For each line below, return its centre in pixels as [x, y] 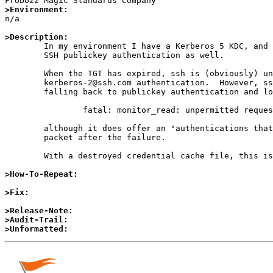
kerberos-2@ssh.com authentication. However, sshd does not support [24, 83]
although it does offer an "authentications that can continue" [24, 129]
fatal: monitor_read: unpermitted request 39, [44, 110]
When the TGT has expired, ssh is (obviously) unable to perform [24, 74]
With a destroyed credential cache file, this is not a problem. [24, 156]
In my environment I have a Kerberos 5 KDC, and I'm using [24, 46]
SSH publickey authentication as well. [24, 55]
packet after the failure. [24, 138]
